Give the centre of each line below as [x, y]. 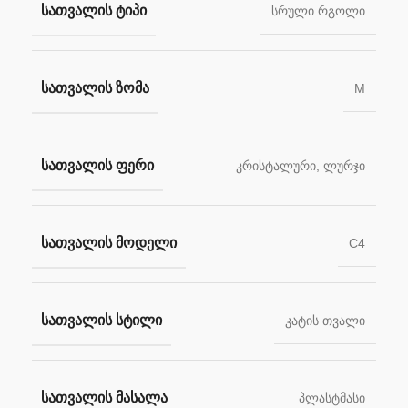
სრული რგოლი [318, 11]
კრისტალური [276, 166]
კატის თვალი [325, 321]
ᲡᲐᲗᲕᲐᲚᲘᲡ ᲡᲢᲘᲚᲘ [102, 321]
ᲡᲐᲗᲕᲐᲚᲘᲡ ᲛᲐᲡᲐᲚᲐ [104, 398]
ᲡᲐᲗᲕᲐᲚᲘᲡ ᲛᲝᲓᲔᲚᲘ [109, 243]
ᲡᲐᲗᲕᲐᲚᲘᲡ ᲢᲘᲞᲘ [94, 11]
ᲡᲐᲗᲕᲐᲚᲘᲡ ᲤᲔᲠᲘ [97, 166]
